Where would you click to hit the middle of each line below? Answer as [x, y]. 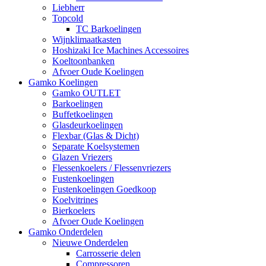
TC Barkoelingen [109, 28]
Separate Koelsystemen [96, 146]
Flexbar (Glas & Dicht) [96, 135]
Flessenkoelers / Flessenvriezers [112, 167]
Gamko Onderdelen [66, 232]
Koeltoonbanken [83, 61]
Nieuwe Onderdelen [90, 242]
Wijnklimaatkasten [87, 39]
